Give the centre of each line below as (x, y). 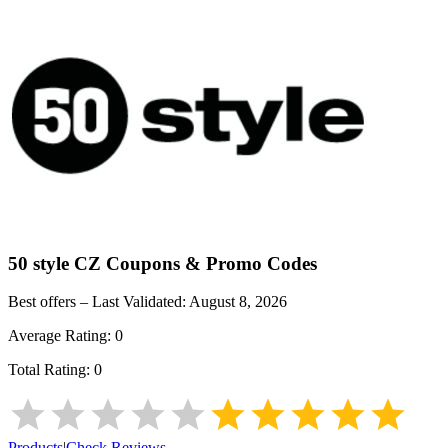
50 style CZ (54, 263)
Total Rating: (51, 370)
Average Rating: (61, 336)
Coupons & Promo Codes (209, 263)
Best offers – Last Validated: (98, 302)
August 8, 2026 (238, 302)
